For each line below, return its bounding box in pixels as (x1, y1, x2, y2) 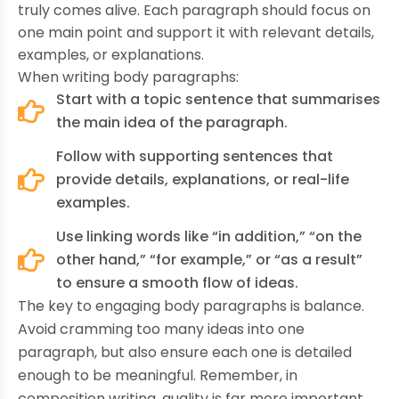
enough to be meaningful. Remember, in (18, 364, 297, 386)
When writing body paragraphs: (18, 66, 239, 87)
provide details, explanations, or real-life (55, 168, 349, 190)
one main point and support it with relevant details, (18, 21, 374, 43)
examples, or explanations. (18, 44, 204, 65)
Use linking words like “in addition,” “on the (55, 225, 362, 247)
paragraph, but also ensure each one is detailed (18, 341, 352, 362)
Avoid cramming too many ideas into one (18, 318, 305, 339)
